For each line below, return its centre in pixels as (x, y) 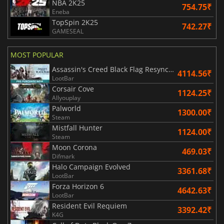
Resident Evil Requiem (89, 205)
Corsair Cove (73, 88)
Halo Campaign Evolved (91, 166)
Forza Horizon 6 (78, 186)
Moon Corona (74, 147)
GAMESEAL (68, 31)
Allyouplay (66, 97)
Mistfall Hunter (77, 127)
